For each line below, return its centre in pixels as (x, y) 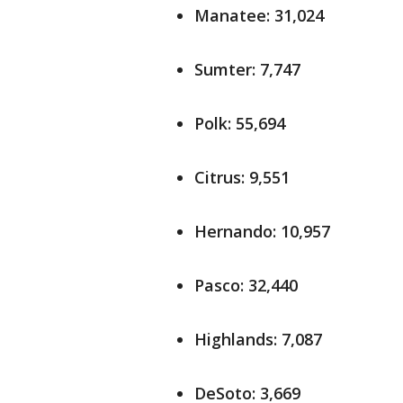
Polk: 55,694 (240, 123)
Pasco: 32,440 (246, 285)
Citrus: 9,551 (242, 177)
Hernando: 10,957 (262, 231)
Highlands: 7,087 (258, 339)
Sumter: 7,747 (247, 69)
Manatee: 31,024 (259, 15)
